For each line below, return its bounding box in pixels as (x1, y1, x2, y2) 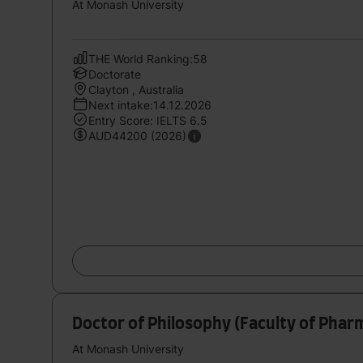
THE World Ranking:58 (88, 51, 207, 66)
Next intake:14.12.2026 (88, 97, 211, 112)
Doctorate (88, 66, 141, 81)
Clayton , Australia (88, 82, 184, 96)
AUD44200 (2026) (88, 128, 186, 143)
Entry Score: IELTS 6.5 (88, 113, 207, 127)
